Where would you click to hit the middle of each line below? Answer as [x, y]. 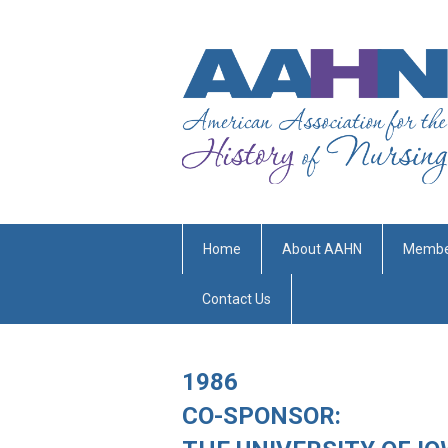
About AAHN [322, 248]
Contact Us [236, 298]
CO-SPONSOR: [264, 415]
